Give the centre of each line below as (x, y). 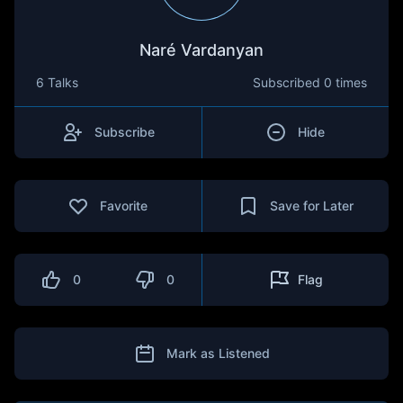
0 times (345, 82)
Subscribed (288, 82)
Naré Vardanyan (201, 50)
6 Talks (57, 82)
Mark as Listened (218, 353)
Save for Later (311, 206)
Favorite (124, 206)
